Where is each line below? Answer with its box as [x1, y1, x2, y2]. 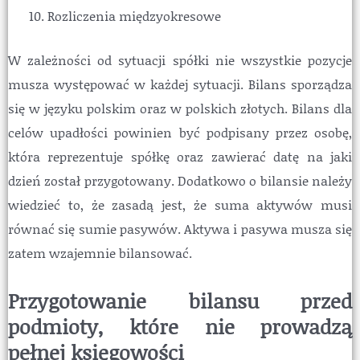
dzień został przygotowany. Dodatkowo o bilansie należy [8, 170, 352, 190]
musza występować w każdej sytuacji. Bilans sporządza [8, 74, 352, 93]
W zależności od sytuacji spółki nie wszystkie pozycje [8, 50, 352, 69]
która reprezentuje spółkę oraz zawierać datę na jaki [8, 146, 352, 166]
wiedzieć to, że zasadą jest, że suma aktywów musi [8, 194, 352, 214]
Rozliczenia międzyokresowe [47, 6, 222, 26]
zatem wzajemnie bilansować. [8, 243, 192, 262]
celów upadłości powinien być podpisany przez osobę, [8, 122, 352, 141]
